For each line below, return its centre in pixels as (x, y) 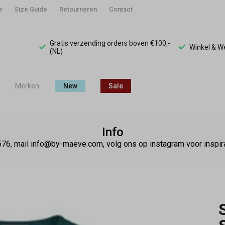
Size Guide (31, 9)
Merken (27, 86)
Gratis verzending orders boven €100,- (110, 43)
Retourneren (78, 9)
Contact (121, 9)
